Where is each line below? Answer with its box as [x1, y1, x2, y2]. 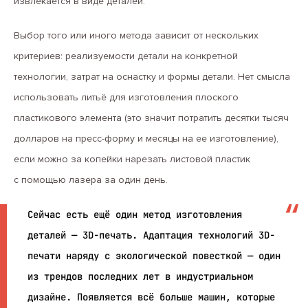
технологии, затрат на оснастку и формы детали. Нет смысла [14, 71, 290, 82]
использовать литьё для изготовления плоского [14, 91, 239, 103]
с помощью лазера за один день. [14, 174, 168, 186]
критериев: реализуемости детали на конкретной [14, 50, 238, 62]
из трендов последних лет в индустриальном [27, 270, 253, 283]
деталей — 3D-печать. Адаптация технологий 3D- [27, 229, 275, 241]
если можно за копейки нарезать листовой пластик [14, 153, 250, 165]
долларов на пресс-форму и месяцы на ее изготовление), [14, 133, 278, 144]
